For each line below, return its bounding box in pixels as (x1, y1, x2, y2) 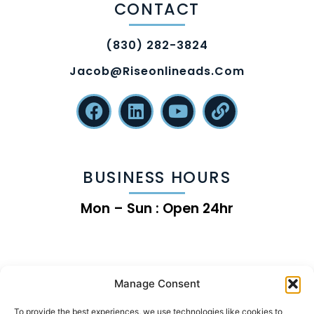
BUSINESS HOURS (83, 165, 231, 189)
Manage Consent (114, 277, 200, 290)
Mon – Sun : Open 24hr (81, 198, 233, 218)
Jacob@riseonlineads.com (69, 62, 245, 79)
